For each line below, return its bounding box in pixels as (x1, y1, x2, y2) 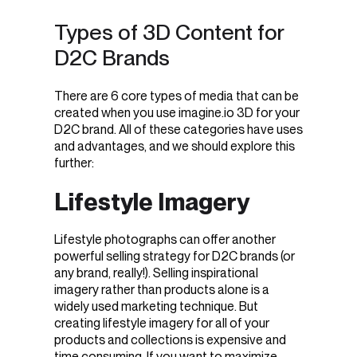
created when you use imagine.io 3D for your (54, 105, 300, 121)
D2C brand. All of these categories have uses (54, 122, 303, 138)
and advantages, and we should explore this (54, 139, 295, 155)
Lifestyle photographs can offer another (54, 231, 276, 247)
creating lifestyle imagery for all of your (54, 315, 269, 331)
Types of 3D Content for (54, 19, 284, 45)
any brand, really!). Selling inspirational (54, 265, 258, 280)
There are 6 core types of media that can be (54, 88, 299, 104)
